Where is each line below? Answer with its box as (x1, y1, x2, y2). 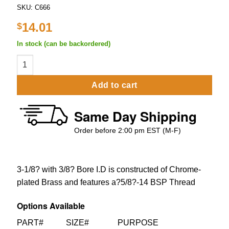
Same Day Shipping (74, 106, 197, 126)
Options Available (16, 199, 85, 212)
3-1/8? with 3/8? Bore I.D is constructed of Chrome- (16, 165, 201, 174)
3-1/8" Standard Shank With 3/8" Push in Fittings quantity (16, 55, 217, 64)
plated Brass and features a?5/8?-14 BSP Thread (16, 177, 195, 187)
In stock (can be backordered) (16, 39, 110, 48)
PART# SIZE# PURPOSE (16, 218, 158, 227)
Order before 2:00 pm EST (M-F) (74, 126, 181, 134)
